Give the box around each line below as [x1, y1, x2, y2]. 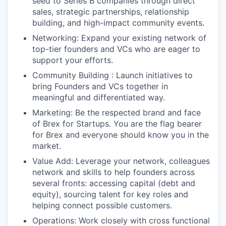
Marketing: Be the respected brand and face [32, 107, 201, 118]
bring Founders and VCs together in [32, 81, 168, 91]
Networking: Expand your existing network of [32, 33, 206, 43]
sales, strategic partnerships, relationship [32, 7, 189, 17]
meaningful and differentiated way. [32, 92, 165, 102]
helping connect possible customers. [32, 200, 172, 210]
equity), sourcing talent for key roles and [32, 189, 188, 199]
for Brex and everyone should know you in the [32, 130, 209, 140]
